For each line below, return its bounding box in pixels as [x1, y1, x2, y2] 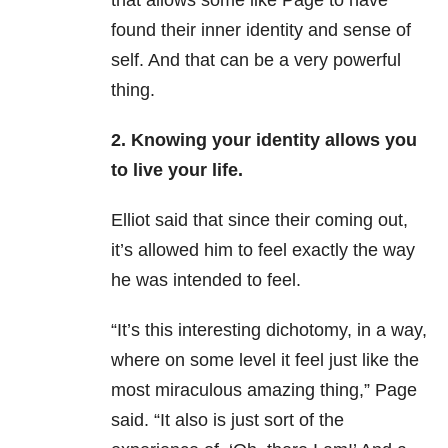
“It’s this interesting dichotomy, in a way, [111, 320, 427, 341]
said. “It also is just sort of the [111, 410, 344, 431]
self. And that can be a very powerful [111, 50, 401, 71]
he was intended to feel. [111, 270, 301, 291]
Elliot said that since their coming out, [111, 210, 408, 231]
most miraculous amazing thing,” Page [111, 380, 417, 401]
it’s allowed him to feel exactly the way [111, 240, 415, 261]
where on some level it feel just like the [111, 350, 419, 371]
